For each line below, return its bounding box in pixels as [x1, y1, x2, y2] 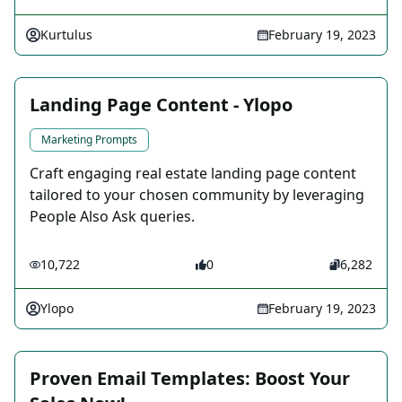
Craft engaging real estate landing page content [30, 163, 356, 184]
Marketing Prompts [41, 132, 137, 148]
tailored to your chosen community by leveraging [30, 185, 364, 205]
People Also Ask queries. [30, 206, 195, 227]
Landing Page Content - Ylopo [30, 92, 293, 118]
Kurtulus [40, 26, 92, 44]
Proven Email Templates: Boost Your [30, 366, 350, 391]
